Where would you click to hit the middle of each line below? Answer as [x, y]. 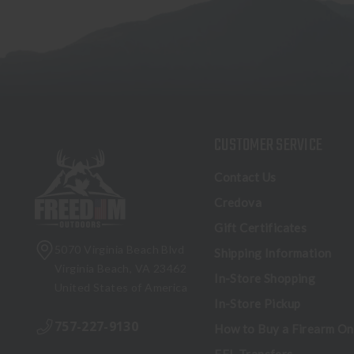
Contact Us [245, 177]
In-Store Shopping [265, 279]
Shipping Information [273, 253]
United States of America [121, 288]
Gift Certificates [261, 228]
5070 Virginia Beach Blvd [120, 250]
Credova [238, 203]
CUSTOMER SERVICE [269, 146]
